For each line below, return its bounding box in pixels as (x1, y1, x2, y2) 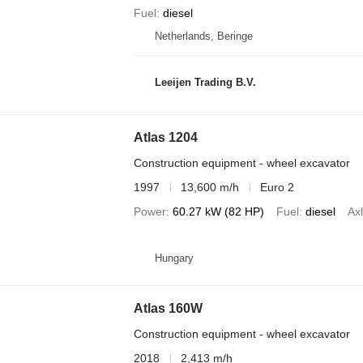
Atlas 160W (133, 301, 203, 315)
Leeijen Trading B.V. (154, 76, 256, 89)
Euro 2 (259, 180, 294, 194)
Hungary (154, 252, 194, 265)
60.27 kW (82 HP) (172, 204, 264, 218)
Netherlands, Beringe (154, 29, 253, 42)
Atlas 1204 (133, 130, 198, 144)
